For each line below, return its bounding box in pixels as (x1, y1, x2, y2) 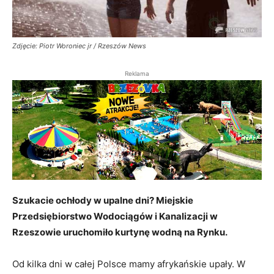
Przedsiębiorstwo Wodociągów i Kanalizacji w (12, 210, 218, 223)
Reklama (125, 69, 149, 77)
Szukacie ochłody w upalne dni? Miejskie (12, 194, 193, 207)
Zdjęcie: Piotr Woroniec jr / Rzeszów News (12, 41, 146, 50)
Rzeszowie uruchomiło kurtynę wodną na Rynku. (12, 226, 228, 239)
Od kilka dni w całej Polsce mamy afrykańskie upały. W (12, 258, 245, 270)
